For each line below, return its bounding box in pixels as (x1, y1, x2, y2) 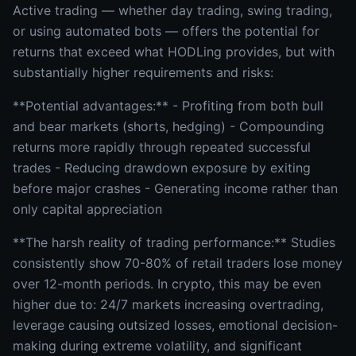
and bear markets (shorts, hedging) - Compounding (13, 118, 324, 134)
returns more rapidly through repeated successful (13, 139, 311, 155)
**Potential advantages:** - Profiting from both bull (13, 98, 323, 114)
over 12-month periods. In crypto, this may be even (13, 276, 321, 292)
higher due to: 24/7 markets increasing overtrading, (13, 296, 323, 312)
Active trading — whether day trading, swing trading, (13, 2, 332, 18)
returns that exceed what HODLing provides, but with (13, 44, 335, 60)
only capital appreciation (13, 201, 162, 217)
